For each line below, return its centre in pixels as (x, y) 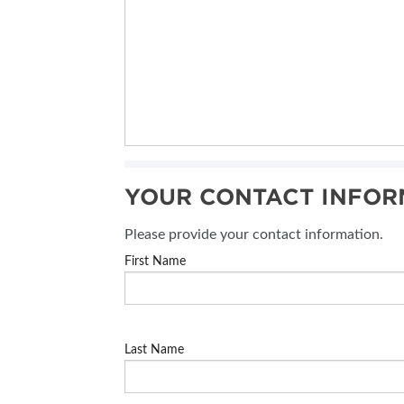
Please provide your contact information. (254, 235)
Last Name (154, 350)
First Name (155, 262)
